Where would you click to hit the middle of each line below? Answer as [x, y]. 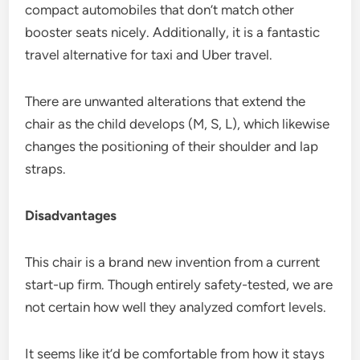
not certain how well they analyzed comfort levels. [176, 307]
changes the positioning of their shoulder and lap [172, 146]
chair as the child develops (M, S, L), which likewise [178, 123]
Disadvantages [71, 215]
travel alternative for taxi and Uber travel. [149, 54]
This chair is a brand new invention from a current [173, 262]
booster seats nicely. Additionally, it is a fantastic [173, 32]
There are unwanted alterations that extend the [166, 101]
